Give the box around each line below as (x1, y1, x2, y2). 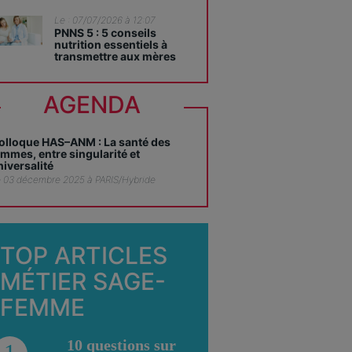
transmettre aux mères (53, 49, 176, 63)
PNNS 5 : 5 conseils (53, 26, 156, 39)
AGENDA (43, 90, 141, 119)
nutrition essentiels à (53, 38, 167, 51)
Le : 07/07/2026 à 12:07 (53, 14, 156, 26)
